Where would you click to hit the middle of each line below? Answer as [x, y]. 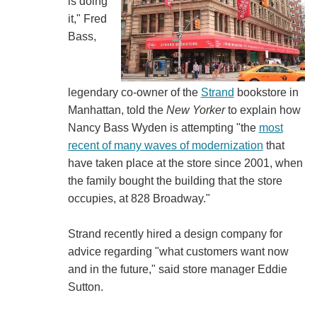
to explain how [263, 110]
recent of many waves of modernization [165, 145]
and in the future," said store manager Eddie [177, 269]
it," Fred [87, 18]
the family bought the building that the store [175, 180]
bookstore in [266, 92]
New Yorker [195, 110]
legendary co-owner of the [134, 92]
